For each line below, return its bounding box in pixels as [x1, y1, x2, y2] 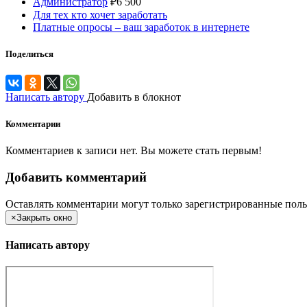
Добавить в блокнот [87, 90, 181, 103]
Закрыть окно [16, 212, 72, 223]
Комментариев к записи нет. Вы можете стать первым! [5, 145, 262, 157]
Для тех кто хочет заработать [33, 8, 167, 21]
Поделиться [5, 48, 53, 59]
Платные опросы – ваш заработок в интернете [33, 21, 249, 33]
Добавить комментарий [5, 169, 147, 184]
